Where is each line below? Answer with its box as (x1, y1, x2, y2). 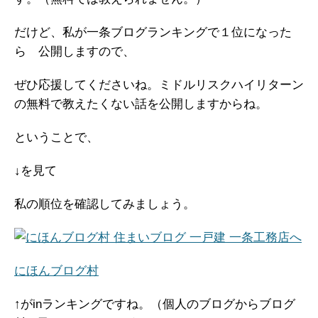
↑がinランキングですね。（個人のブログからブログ (14, 297, 295, 312)
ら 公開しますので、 (14, 45, 135, 59)
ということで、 (14, 131, 99, 145)
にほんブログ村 (14, 264, 99, 278)
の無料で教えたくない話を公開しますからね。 (14, 97, 268, 111)
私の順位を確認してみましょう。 (14, 197, 195, 212)
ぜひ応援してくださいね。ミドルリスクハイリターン (14, 78, 304, 92)
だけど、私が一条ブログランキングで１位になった (14, 26, 292, 40)
